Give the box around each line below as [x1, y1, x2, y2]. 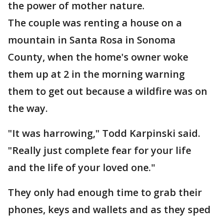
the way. [8, 102, 48, 115]
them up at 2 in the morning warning [8, 67, 185, 81]
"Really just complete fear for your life [8, 144, 191, 157]
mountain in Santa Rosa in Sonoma [8, 33, 175, 46]
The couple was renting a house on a [8, 16, 182, 29]
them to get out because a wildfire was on [8, 85, 207, 98]
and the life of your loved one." [8, 161, 158, 174]
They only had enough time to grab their [8, 186, 202, 199]
